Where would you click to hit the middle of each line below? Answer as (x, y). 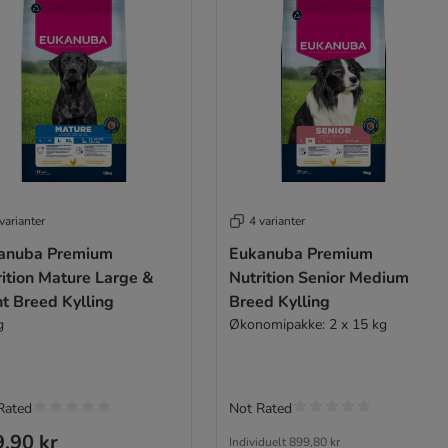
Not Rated (260, 409)
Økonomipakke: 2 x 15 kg (307, 325)
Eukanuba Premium (300, 254)
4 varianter (276, 221)
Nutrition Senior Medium (318, 278)
